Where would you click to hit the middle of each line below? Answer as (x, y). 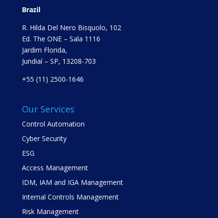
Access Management (55, 168)
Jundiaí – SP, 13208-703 (59, 61)
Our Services (48, 109)
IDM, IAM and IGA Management (72, 182)
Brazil (31, 10)
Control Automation (53, 124)
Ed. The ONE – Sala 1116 (61, 39)
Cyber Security (44, 139)
